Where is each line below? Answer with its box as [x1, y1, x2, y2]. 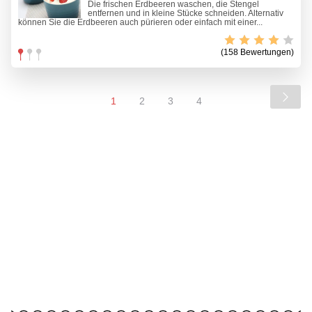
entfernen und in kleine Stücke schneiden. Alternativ [88, 8, 283, 19]
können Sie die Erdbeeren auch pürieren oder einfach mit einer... [18, 17, 263, 28]
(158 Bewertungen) [221, 47, 294, 58]
